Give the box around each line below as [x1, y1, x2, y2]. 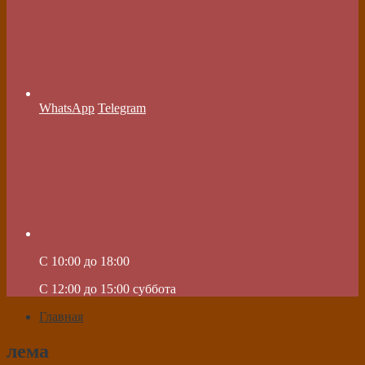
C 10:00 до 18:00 [39, 254, 130, 268]
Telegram [98, 101, 146, 115]
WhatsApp [39, 101, 95, 115]
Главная [39, 310, 83, 323]
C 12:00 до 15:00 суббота [39, 282, 176, 296]
